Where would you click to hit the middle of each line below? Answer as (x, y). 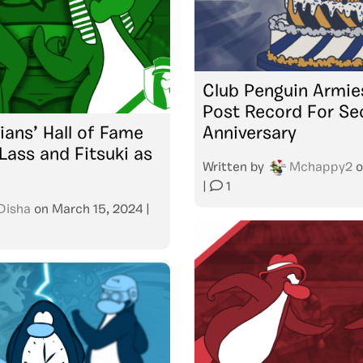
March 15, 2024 (97, 209)
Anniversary (250, 134)
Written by (235, 167)
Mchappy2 (321, 167)
